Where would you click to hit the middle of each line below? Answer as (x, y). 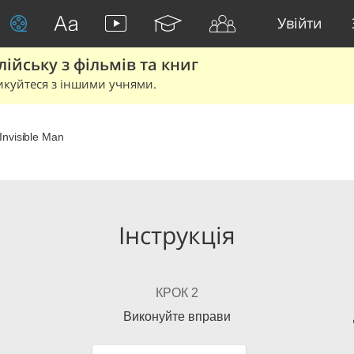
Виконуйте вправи (177, 316)
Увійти (299, 23)
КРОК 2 (177, 293)
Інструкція (177, 235)
